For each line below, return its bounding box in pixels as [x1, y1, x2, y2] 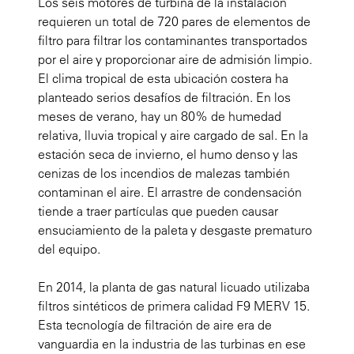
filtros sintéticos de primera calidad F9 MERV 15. [38, 298, 310, 314]
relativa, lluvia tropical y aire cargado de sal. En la [38, 127, 308, 144]
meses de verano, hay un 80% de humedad [38, 108, 281, 125]
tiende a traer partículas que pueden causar [38, 203, 278, 220]
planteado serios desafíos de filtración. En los [38, 89, 291, 106]
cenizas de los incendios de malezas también [38, 165, 290, 182]
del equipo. [38, 241, 100, 258]
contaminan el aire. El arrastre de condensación [38, 184, 302, 201]
